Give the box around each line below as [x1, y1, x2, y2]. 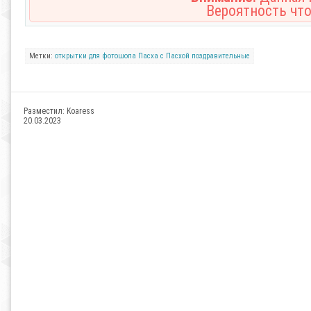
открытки [55, 51, 87, 60]
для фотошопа [89, 51, 136, 60]
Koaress [67, 106, 94, 116]
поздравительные [192, 51, 250, 60]
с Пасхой [160, 51, 190, 60]
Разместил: [24, 106, 67, 116]
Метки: [29, 51, 55, 60]
